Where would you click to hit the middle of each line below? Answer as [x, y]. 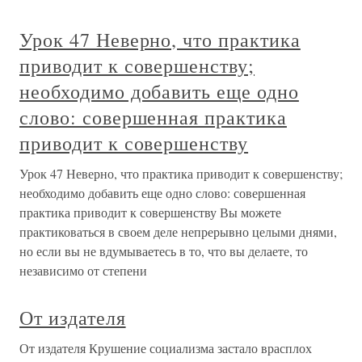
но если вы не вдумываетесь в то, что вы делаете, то [164, 251]
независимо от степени [83, 271]
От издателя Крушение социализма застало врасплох [166, 348]
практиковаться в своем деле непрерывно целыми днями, [178, 232]
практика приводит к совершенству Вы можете [150, 213]
